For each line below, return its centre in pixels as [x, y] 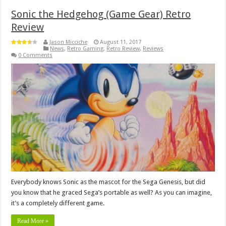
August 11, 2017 [121, 42]
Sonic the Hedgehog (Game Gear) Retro [101, 14]
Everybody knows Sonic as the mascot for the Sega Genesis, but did [108, 182]
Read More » [33, 221]
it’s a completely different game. [58, 203]
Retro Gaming [86, 48]
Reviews [153, 48]
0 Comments [36, 55]
